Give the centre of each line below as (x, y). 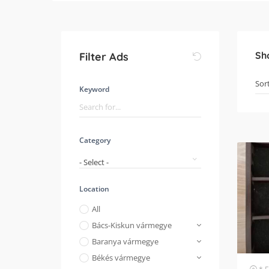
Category (95, 140)
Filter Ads (104, 56)
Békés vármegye (121, 258)
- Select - (94, 162)
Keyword (94, 89)
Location (94, 189)
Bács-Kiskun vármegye (132, 225)
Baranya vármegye (125, 241)
